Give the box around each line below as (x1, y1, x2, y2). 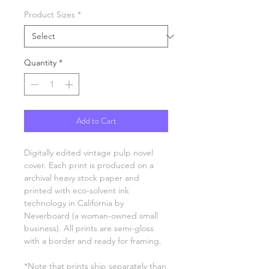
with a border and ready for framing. (24, 235, 162, 246)
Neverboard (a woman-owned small (24, 210, 158, 221)
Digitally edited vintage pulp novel (24, 147, 153, 158)
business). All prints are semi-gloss (24, 223, 154, 234)
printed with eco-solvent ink (24, 185, 129, 196)
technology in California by (24, 198, 124, 208)
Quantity (24, 57, 56, 68)
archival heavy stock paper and (24, 172, 139, 183)
